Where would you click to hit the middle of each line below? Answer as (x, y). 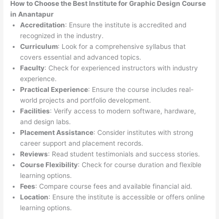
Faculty (33, 68)
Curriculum (39, 47)
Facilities (35, 111)
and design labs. (46, 122)
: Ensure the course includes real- (141, 90)
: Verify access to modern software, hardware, (123, 111)
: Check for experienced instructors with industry (121, 68)
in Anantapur (32, 14)
